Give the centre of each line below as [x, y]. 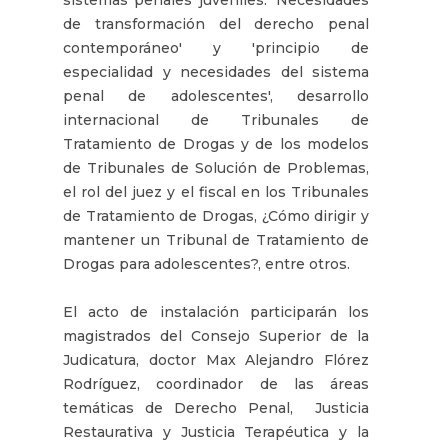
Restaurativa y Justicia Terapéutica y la [216, 431]
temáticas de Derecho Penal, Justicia [216, 407]
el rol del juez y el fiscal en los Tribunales [216, 191]
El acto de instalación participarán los [216, 311]
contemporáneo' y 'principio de [216, 47]
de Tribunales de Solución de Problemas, [216, 167]
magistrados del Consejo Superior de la [216, 335]
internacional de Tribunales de [216, 119]
